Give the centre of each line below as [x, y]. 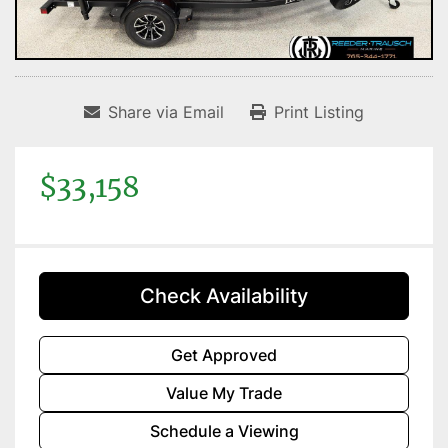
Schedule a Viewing [224, 431]
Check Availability [224, 296]
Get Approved [224, 355]
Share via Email [166, 112]
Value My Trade [224, 393]
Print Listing [319, 112]
